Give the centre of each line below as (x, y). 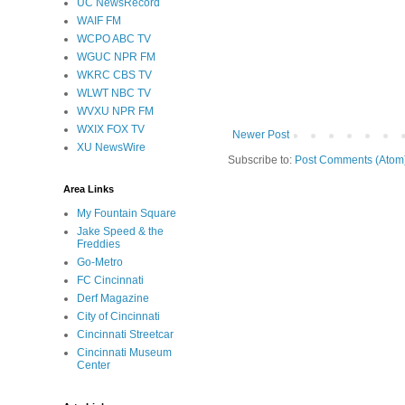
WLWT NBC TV (114, 93)
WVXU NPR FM (115, 111)
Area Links (89, 189)
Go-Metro (100, 262)
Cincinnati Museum (124, 353)
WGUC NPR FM (116, 57)
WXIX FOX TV (111, 129)
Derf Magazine (113, 298)
